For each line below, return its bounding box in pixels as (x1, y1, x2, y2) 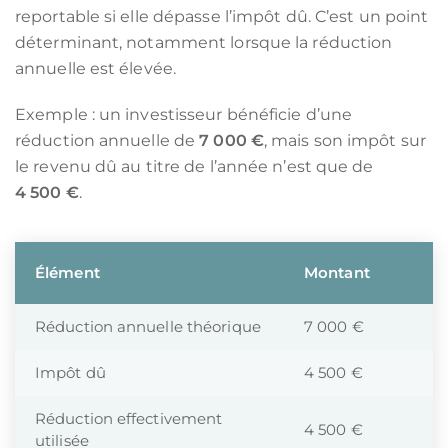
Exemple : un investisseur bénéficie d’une (15, 105, 353, 124)
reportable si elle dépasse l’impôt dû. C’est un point (15, 7, 429, 26)
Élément (35, 263, 100, 282)
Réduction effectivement (35, 409, 223, 428)
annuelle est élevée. (15, 59, 177, 78)
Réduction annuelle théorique (35, 317, 261, 336)
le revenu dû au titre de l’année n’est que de (15, 157, 374, 176)
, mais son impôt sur (263, 131, 426, 150)
